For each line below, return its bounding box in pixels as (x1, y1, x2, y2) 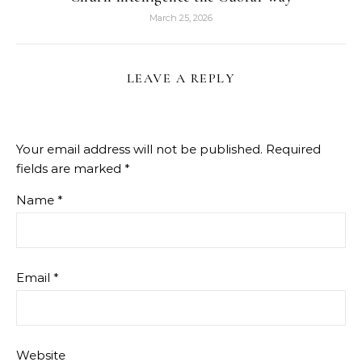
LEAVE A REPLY (126, 70, 236, 86)
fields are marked (16, 161, 124, 176)
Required (266, 141, 321, 157)
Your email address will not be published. (16, 141, 263, 157)
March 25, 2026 (149, 12, 213, 23)
